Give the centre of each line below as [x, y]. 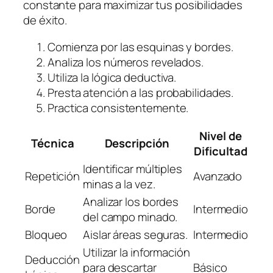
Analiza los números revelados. [126, 62]
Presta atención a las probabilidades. [141, 92]
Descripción [137, 144]
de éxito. [45, 20]
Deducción [53, 260]
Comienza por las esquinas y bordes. [140, 47]
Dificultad [221, 151]
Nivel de [221, 136]
